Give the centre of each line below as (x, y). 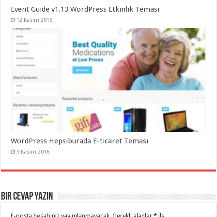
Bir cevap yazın (27, 197)
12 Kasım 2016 (35, 20)
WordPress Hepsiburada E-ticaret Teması (80, 141)
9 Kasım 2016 (33, 152)
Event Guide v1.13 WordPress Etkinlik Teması (85, 9)
